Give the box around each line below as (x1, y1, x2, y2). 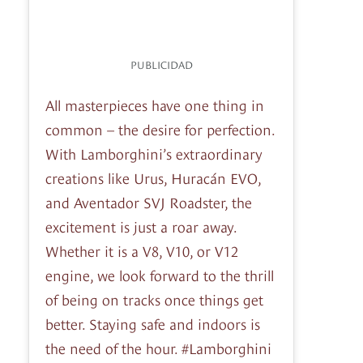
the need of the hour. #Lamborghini (45, 337, 271, 358)
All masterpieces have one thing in (45, 94, 264, 115)
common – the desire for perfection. (45, 118, 275, 139)
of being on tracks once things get (45, 288, 263, 310)
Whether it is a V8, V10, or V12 (45, 240, 238, 261)
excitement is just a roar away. (45, 216, 237, 237)
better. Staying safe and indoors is (45, 313, 260, 334)
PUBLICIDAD (130, 57, 193, 72)
